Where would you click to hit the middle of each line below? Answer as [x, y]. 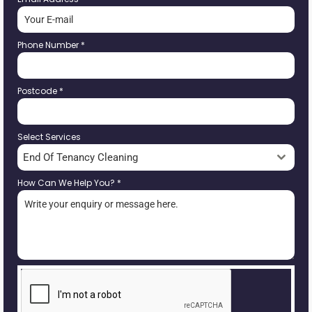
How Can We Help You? [67, 183]
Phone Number [49, 45]
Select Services [49, 137]
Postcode [38, 91]
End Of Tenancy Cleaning [80, 157]
